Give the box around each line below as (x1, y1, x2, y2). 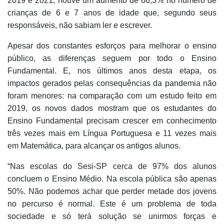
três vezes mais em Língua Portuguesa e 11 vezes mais (7, 128, 216, 137)
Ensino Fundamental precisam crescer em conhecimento (7, 116, 216, 125)
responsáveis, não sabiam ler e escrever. (7, 20, 152, 29)
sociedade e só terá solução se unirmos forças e (7, 211, 216, 220)
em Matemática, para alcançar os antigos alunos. (7, 141, 180, 150)
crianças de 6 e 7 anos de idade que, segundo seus (7, 8, 216, 17)
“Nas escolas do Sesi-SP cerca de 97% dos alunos (7, 161, 216, 170)
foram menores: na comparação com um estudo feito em (7, 91, 216, 100)
